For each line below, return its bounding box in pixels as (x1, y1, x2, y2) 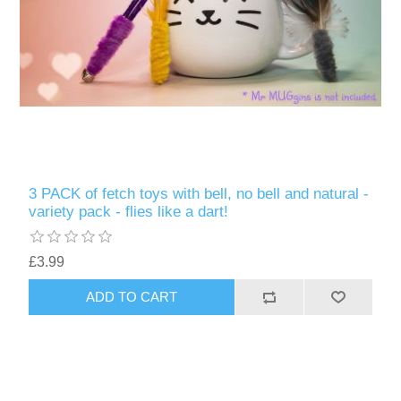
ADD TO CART (86, 289, 178, 305)
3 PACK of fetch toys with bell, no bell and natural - (29, 184, 370, 202)
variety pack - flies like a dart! (29, 202, 229, 220)
